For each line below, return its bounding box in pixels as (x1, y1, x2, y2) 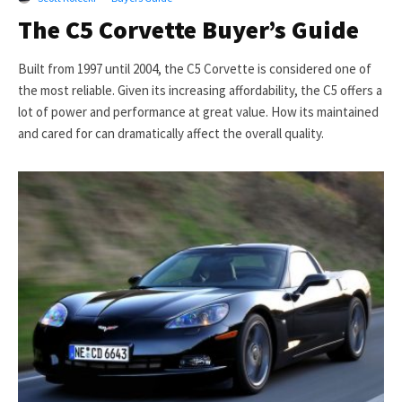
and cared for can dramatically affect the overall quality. (18, 124, 324, 142)
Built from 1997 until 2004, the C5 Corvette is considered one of (18, 59, 371, 77)
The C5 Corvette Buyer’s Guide (18, 13, 359, 46)
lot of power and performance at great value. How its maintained (18, 102, 379, 120)
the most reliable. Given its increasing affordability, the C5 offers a (18, 81, 382, 99)
